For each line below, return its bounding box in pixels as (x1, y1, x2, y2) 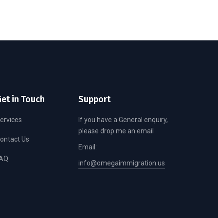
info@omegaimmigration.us (78, 159, 165, 167)
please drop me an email (78, 127, 154, 135)
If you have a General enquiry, (78, 115, 168, 124)
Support (78, 93, 110, 105)
